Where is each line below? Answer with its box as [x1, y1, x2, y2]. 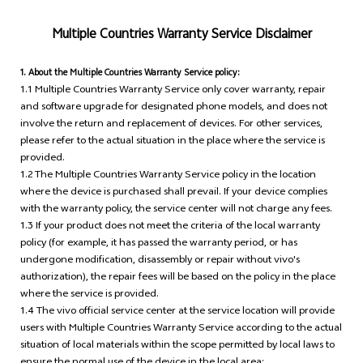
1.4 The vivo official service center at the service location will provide [19, 303, 335, 322]
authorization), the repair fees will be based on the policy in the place [19, 269, 335, 288]
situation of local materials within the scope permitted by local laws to [19, 337, 335, 356]
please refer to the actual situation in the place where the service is [19, 133, 325, 152]
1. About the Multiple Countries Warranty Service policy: [19, 66, 240, 83]
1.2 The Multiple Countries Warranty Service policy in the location [19, 167, 316, 186]
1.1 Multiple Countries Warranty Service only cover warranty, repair [19, 82, 326, 100]
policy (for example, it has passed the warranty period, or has [19, 235, 297, 254]
